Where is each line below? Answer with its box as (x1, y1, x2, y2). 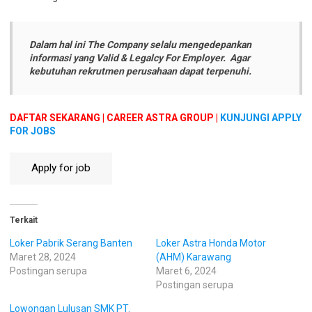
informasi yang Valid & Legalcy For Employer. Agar (29, 52, 250, 63)
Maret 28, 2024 (10, 251, 76, 263)
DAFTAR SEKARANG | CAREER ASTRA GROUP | (10, 112, 218, 123)
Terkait (10, 214, 38, 225)
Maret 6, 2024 (156, 265, 217, 276)
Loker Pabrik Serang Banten (10, 237, 132, 249)
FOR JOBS (10, 125, 56, 136)
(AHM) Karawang (156, 251, 231, 263)
